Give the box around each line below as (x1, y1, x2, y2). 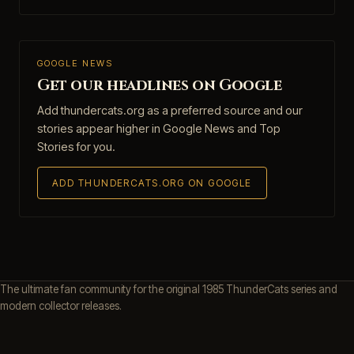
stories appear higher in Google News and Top (37, 122, 281, 135)
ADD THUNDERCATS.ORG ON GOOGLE (52, 177, 252, 189)
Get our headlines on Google (37, 75, 282, 96)
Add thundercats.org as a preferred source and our (37, 104, 303, 117)
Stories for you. (37, 140, 115, 153)
